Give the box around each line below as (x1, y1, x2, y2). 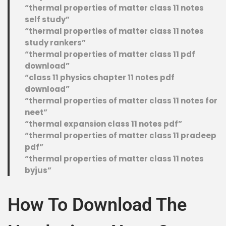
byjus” (25, 165, 51, 176)
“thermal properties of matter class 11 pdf (25, 49, 195, 60)
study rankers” (25, 37, 86, 48)
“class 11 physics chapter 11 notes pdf (25, 72, 175, 83)
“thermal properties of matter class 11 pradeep (25, 130, 216, 141)
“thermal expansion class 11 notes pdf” (25, 119, 182, 129)
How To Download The (8, 194, 187, 215)
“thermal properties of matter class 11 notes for (25, 95, 217, 106)
